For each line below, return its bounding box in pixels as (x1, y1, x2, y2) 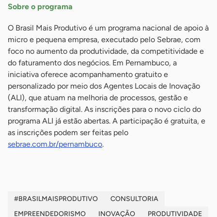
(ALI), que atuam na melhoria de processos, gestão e (8, 93, 188, 103)
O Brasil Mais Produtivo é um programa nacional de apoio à (8, 23, 209, 33)
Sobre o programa (8, 2, 73, 12)
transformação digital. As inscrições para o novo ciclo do (8, 105, 201, 114)
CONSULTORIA (110, 195, 158, 203)
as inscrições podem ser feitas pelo (8, 128, 128, 138)
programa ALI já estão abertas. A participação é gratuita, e (8, 116, 205, 126)
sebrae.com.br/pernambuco (8, 139, 102, 149)
